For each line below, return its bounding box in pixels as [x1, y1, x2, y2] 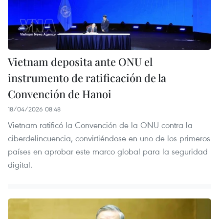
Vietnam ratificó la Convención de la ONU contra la [8, 119, 193, 131]
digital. [8, 159, 32, 171]
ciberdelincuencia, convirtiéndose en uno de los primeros [8, 132, 210, 144]
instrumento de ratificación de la [8, 70, 166, 86]
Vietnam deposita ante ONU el [8, 54, 153, 69]
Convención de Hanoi [8, 87, 111, 102]
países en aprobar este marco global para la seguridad [8, 146, 208, 157]
